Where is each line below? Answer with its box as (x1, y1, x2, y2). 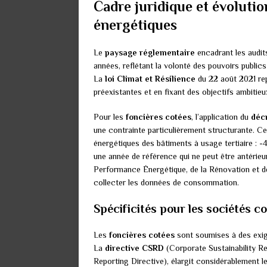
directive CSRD (105, 243, 164, 253)
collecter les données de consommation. (94, 178, 239, 188)
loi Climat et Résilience (105, 74, 195, 84)
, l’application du (191, 112, 251, 122)
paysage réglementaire (105, 48, 195, 58)
